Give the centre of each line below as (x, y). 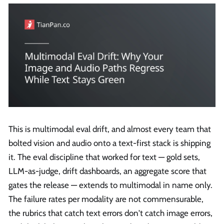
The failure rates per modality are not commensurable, (106, 199)
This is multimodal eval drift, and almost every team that (110, 129)
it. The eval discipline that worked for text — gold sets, (104, 157)
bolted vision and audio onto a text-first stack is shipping (109, 143)
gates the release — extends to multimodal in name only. (110, 185)
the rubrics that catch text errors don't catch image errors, (110, 213)
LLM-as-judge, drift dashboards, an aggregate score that (107, 171)
